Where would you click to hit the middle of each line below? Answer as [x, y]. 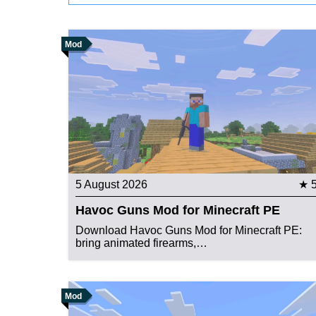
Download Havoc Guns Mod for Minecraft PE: [189, 231]
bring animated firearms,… [141, 243]
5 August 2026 [111, 185]
